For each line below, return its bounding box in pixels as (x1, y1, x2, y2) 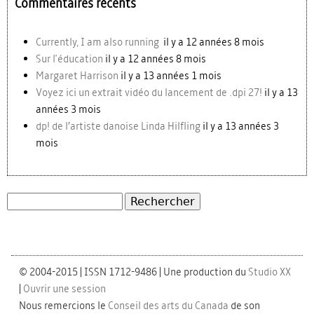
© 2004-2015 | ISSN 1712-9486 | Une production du (19, 265, 249, 279)
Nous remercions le (19, 299, 109, 313)
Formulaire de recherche (7, 217, 171, 236)
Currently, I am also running (36, 35, 161, 48)
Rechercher (7, 194, 58, 207)
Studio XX (248, 265, 292, 279)
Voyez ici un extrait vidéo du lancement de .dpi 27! (36, 86, 262, 99)
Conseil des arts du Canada (108, 299, 229, 313)
